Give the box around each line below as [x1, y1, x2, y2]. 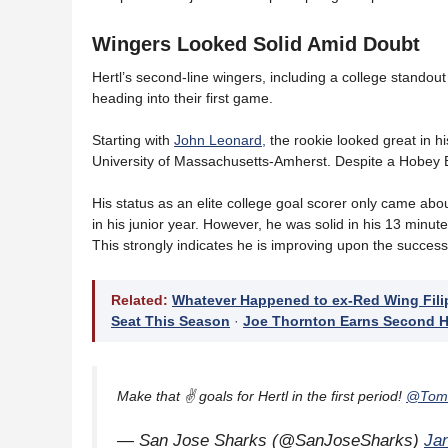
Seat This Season [111, 313, 230, 330]
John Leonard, [174, 132, 266, 149]
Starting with [92, 132, 174, 149]
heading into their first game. [92, 90, 273, 107]
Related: [111, 292, 168, 309]
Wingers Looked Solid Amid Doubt [92, 33, 420, 56]
